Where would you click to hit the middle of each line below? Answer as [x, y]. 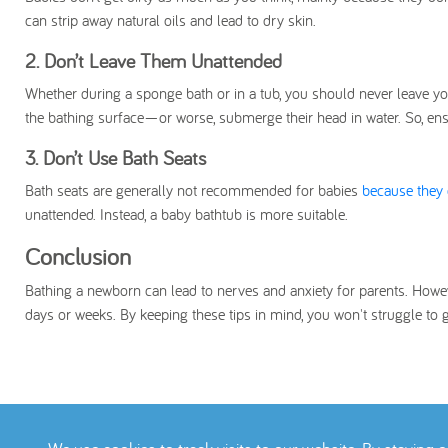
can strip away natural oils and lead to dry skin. [173, 20]
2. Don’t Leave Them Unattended [156, 60]
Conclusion [78, 256]
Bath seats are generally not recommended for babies [193, 190]
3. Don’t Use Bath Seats [118, 157]
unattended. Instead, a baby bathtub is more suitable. [186, 214]
